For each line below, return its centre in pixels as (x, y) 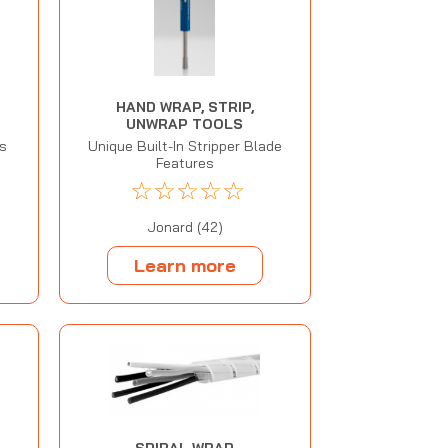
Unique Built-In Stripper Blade (184, 146)
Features (184, 163)
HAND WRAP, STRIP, (184, 107)
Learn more (184, 265)
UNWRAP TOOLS (185, 124)
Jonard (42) (184, 227)
